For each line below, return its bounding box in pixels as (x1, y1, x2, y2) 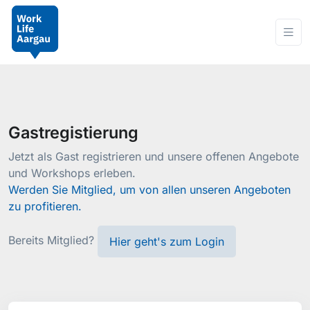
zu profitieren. (8, 199, 82, 213)
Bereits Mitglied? (8, 233, 98, 248)
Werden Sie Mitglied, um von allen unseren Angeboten (8, 183, 291, 197)
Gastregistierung (8, 122, 138, 143)
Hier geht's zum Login (109, 234, 224, 248)
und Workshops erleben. (8, 166, 139, 180)
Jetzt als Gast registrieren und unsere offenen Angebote (8, 149, 299, 163)
